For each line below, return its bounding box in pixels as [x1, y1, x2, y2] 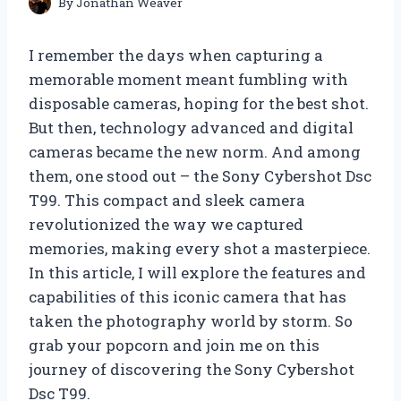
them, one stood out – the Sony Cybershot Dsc [29, 166, 371, 187]
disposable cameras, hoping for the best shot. [29, 93, 369, 115]
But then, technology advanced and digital [29, 117, 354, 139]
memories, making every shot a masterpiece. [29, 238, 371, 260]
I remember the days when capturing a [29, 45, 323, 66]
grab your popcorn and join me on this [29, 335, 320, 356]
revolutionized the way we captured [29, 214, 303, 235]
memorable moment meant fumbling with [29, 69, 348, 90]
